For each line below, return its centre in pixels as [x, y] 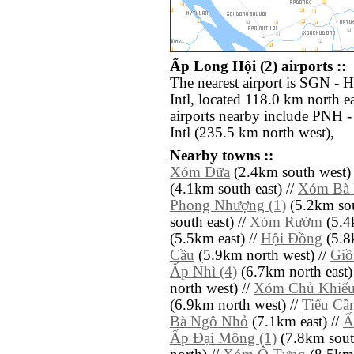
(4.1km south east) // [234, 189]
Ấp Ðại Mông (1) [223, 339]
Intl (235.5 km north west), [252, 133]
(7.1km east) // [296, 322]
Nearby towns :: [222, 156]
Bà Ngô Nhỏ [209, 322]
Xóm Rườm [286, 222]
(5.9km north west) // [262, 256]
